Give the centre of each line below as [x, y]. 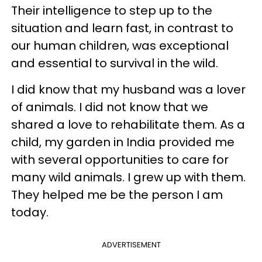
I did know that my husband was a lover [128, 89]
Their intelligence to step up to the [112, 10]
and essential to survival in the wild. [115, 63]
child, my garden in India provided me [123, 142]
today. [30, 212]
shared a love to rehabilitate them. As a [128, 124]
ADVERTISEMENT [131, 244]
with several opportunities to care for [120, 159]
